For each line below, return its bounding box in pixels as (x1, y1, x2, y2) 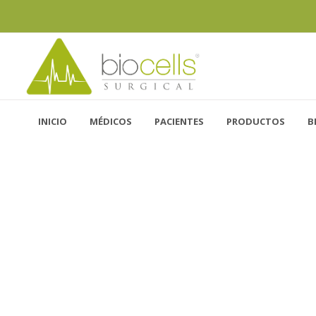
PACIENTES (154, 115, 204, 128)
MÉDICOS (90, 115, 132, 128)
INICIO (38, 115, 67, 128)
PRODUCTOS (226, 115, 285, 128)
